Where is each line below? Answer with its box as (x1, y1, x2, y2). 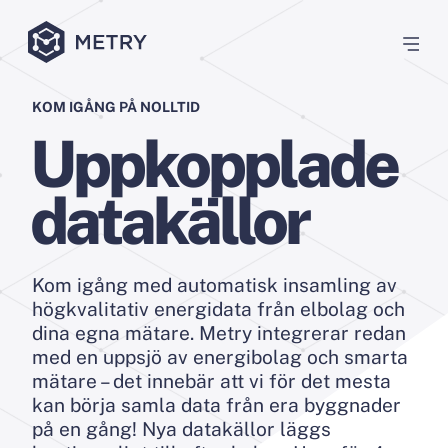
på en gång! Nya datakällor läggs (32, 418, 331, 440)
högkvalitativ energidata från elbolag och (32, 298, 405, 320)
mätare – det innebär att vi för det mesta (32, 370, 391, 392)
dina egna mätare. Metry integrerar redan (32, 322, 406, 344)
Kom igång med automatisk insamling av (32, 274, 397, 296)
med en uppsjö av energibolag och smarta (32, 346, 408, 368)
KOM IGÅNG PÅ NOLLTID (32, 99, 200, 115)
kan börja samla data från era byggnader (32, 394, 401, 416)
